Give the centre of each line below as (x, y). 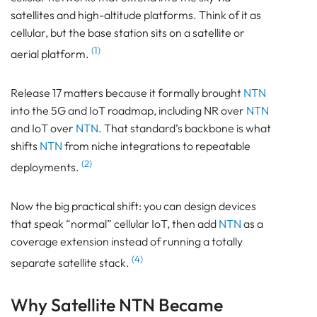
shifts (25, 146)
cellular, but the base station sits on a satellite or (128, 32)
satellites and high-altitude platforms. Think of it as (136, 15)
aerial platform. (51, 54)
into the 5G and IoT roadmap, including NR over (128, 111)
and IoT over (43, 128)
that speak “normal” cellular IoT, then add (115, 224)
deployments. (46, 167)
